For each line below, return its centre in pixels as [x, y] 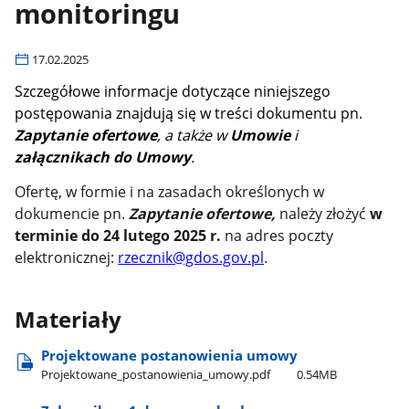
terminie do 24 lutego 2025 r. [118, 236]
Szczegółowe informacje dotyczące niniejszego [173, 91]
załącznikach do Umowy [103, 157]
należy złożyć [323, 214]
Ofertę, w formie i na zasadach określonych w [170, 192]
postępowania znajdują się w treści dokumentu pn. [189, 113]
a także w [198, 135]
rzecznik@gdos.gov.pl [191, 258]
